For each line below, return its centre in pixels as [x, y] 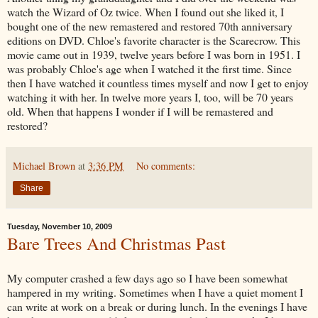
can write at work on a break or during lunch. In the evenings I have [157, 307]
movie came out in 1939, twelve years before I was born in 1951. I [154, 54]
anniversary [265, 26]
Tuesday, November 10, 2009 [60, 227]
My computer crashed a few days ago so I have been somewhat [147, 278]
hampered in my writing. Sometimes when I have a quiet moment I [155, 292]
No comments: [166, 165]
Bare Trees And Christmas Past [116, 243]
